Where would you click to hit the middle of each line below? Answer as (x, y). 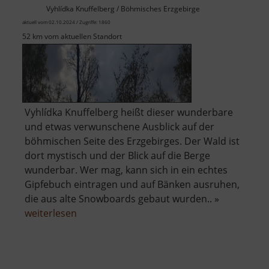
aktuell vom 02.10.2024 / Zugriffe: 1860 (66, 22)
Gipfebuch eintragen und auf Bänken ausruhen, (132, 185)
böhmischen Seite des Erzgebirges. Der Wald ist (132, 141)
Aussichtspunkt (111, 227)
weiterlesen (51, 213)
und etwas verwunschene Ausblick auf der (119, 127)
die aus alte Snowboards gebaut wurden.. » (122, 199)
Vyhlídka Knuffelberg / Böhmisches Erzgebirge (123, 9)
